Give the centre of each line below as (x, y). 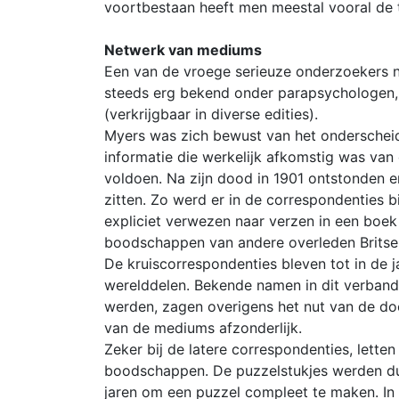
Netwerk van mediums (183, 50)
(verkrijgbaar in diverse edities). (211, 114)
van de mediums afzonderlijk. (203, 328)
